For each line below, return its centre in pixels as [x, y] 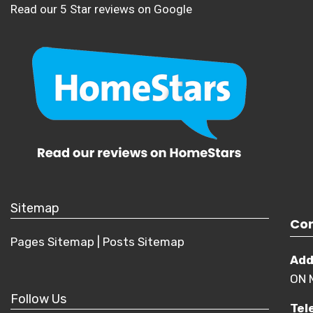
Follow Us [38, 299]
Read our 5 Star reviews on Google [101, 9]
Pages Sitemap [52, 242]
